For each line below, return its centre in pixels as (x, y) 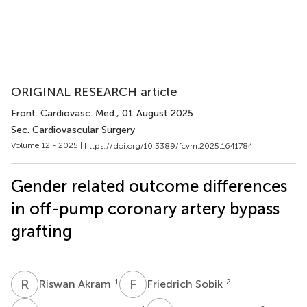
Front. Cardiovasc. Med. (64, 113)
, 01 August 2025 (155, 113)
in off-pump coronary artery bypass (145, 208)
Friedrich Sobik (186, 284)
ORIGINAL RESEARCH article (94, 92)
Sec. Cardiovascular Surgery (73, 130)
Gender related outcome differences (149, 186)
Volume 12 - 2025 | (48, 145)
